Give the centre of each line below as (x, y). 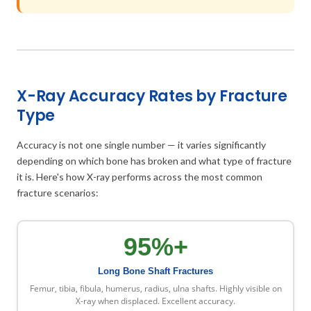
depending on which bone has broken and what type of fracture (154, 160)
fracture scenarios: (58, 192)
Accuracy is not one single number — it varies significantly (141, 144)
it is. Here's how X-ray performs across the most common (140, 176)
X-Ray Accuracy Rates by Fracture (152, 96)
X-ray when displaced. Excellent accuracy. (155, 301)
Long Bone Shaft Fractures (155, 271)
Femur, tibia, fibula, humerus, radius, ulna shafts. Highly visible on (155, 289)
